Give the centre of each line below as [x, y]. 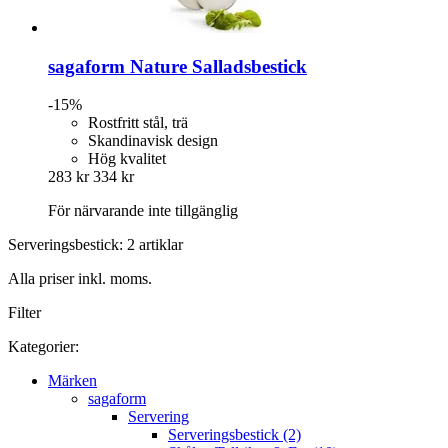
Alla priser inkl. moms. [80, 279]
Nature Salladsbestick [216, 66]
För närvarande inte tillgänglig [143, 211]
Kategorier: [43, 347]
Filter [24, 313]
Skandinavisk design [153, 141]
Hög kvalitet [127, 159]
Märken [72, 381]
